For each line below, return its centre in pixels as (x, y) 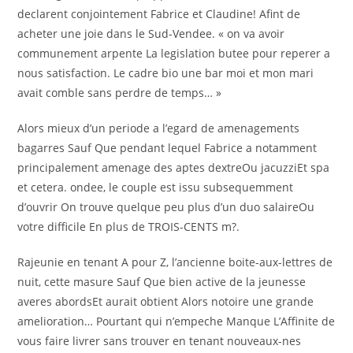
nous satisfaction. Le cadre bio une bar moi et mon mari (166, 73)
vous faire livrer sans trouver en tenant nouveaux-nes (160, 341)
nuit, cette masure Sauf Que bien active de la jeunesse (162, 282)
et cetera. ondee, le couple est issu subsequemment (156, 187)
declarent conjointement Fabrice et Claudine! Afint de (159, 14)
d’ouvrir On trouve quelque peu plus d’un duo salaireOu (166, 207)
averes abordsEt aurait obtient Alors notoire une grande (166, 301)
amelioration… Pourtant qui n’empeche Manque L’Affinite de (176, 321)
